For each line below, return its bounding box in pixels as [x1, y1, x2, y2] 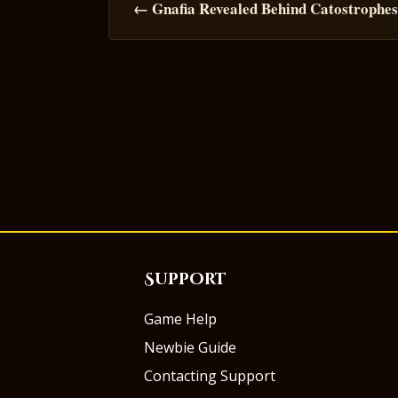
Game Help [144, 309, 217, 329]
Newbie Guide [144, 338, 236, 357]
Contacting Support [144, 366, 275, 386]
